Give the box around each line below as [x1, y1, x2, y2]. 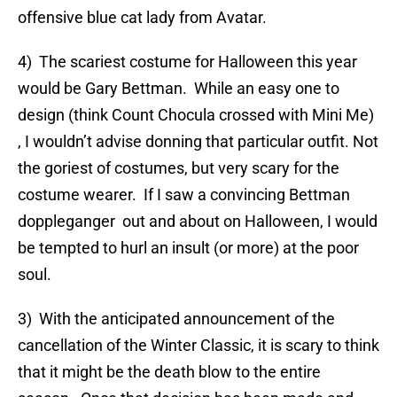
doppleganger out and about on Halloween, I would [18, 212, 378, 231]
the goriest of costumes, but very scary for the [18, 159, 339, 178]
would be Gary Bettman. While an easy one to [18, 79, 339, 98]
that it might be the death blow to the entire [18, 362, 321, 382]
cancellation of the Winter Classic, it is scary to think [18, 336, 379, 355]
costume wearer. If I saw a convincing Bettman [18, 185, 350, 205]
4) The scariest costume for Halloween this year [18, 52, 357, 72]
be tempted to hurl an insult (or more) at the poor [18, 238, 359, 258]
